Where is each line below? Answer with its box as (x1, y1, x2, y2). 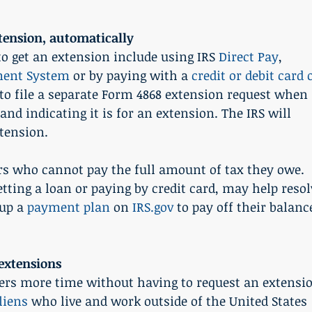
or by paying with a (70, 67, 192, 84)
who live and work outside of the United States (28, 292, 311, 310)
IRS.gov (132, 198, 173, 216)
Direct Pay (219, 48, 279, 65)
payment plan (27, 198, 110, 216)
